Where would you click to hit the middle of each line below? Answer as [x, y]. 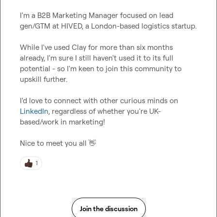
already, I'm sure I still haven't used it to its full [97, 58]
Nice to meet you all [54, 143]
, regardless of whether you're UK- [105, 111]
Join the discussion [108, 209]
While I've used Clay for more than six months [96, 47]
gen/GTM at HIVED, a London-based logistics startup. [108, 26]
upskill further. [44, 79]
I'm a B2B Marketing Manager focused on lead [97, 15]
